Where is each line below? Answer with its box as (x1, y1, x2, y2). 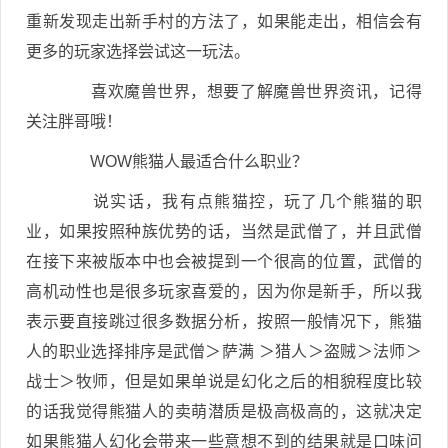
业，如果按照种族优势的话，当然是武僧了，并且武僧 (26, 223, 422, 240)
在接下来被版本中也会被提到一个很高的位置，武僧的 (26, 253, 422, 270)
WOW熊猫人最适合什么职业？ (58, 153, 308, 170)
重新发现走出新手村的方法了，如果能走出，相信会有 (26, 13, 422, 30)
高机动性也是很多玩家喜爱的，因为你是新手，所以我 (26, 283, 422, 300)
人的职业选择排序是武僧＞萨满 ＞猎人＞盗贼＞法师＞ (26, 343, 422, 360)
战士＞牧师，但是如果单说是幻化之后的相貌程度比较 (26, 373, 422, 390)
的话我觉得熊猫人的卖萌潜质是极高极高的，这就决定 (26, 403, 422, 420)
